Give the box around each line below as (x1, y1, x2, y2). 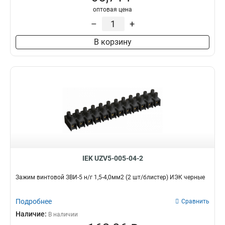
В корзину (93, 37, 132, 47)
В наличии (48, 211, 78, 218)
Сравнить (181, 198, 209, 205)
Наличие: (16, 210, 48, 218)
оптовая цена (93, 6, 132, 13)
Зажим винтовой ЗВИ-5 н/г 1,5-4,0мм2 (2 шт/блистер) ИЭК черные (16, 174, 205, 181)
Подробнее (16, 197, 52, 205)
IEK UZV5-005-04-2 (82, 154, 143, 162)
